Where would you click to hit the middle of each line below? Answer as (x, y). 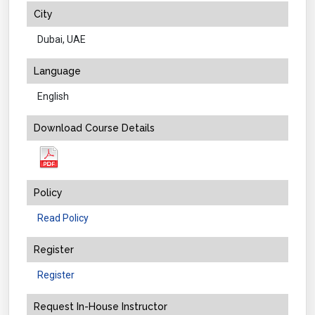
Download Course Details (94, 128)
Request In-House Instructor (101, 306)
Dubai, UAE (62, 39)
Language (57, 71)
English (53, 96)
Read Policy (63, 218)
